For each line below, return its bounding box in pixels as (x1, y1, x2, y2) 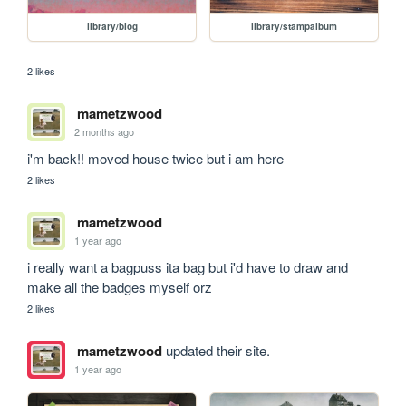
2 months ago (74, 124, 135, 140)
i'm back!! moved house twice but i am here (27, 148, 285, 168)
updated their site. (161, 340, 270, 360)
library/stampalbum (251, 19, 338, 33)
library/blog (86, 19, 138, 33)
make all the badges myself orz (27, 276, 213, 296)
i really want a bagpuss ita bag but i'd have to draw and (27, 256, 349, 276)
